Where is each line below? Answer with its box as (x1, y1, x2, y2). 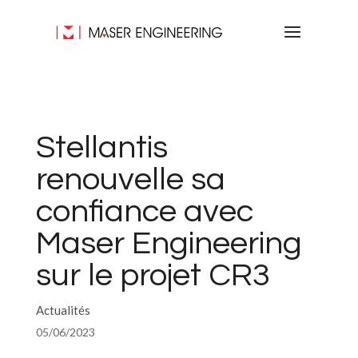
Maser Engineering (35, 227, 302, 260)
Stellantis (35, 131, 168, 164)
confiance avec (35, 195, 253, 228)
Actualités (35, 303, 90, 317)
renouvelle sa (35, 163, 225, 196)
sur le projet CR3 (35, 259, 270, 292)
